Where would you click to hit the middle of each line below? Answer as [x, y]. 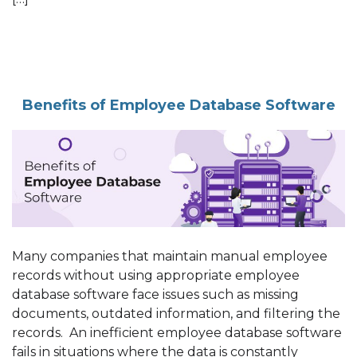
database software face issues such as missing [155, 294]
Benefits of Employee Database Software [178, 105]
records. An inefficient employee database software [177, 333]
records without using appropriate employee [156, 275]
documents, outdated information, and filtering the [176, 314]
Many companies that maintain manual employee [170, 256]
